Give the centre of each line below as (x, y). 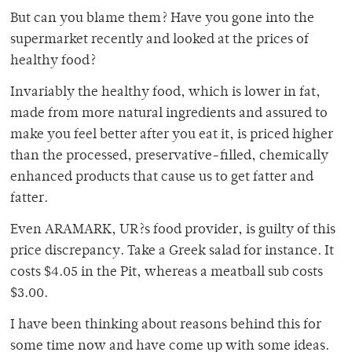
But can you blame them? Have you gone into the (162, 19)
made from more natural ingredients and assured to (169, 114)
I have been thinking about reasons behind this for (166, 326)
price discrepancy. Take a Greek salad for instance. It (172, 252)
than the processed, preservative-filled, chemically (169, 157)
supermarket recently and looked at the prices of (159, 40)
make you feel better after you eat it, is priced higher (172, 136)
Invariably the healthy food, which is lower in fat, (165, 93)
